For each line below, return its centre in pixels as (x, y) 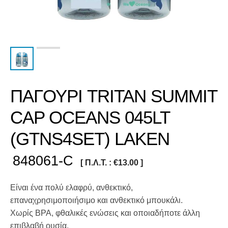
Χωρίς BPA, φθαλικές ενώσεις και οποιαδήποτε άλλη (105, 213)
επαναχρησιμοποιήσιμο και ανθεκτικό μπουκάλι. (96, 200)
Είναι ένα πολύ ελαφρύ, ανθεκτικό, (72, 187)
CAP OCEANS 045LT (90, 117)
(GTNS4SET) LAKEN (90, 138)
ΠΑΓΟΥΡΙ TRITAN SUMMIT (113, 96)
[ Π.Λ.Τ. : (97, 162)
